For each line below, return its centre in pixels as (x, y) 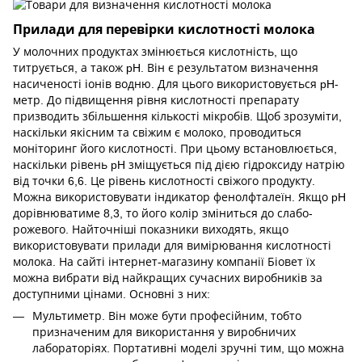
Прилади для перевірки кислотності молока (164, 29)
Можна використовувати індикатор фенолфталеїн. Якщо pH (179, 198)
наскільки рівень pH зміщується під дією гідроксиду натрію (179, 165)
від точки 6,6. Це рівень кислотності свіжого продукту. (164, 181)
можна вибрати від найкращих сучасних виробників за (168, 278)
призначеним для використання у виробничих (164, 333)
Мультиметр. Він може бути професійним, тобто (167, 316)
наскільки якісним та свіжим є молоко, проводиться (157, 133)
